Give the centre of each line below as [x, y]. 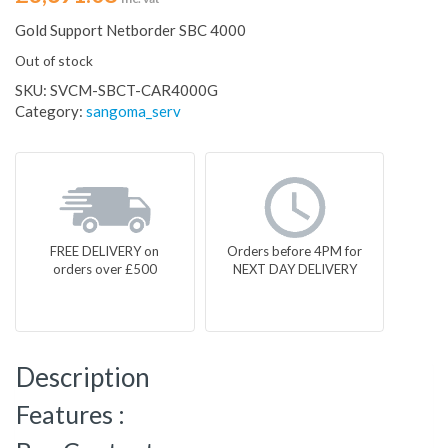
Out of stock [54, 61]
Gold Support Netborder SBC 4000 [130, 30]
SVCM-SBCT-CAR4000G [134, 90]
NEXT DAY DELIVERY [294, 269]
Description [83, 377]
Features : [70, 414]
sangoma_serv [133, 111]
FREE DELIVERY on [105, 251]
